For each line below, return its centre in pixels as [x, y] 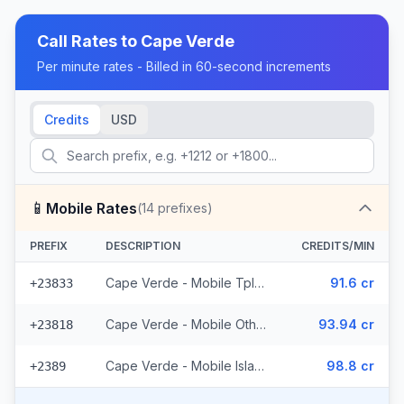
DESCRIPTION [143, 246]
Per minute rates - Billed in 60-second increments [184, 66]
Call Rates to [89, 41]
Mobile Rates [92, 208]
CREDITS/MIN [338, 246]
